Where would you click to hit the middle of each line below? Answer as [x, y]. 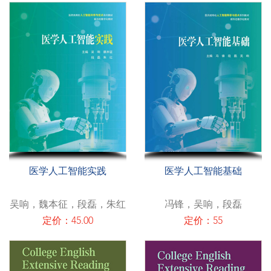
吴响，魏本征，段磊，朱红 [68, 205]
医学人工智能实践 [68, 171]
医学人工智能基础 [203, 171]
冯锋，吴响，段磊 [203, 205]
